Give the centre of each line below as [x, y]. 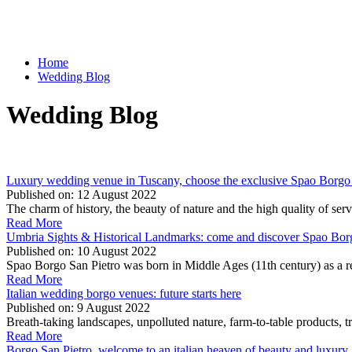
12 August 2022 [117, 194]
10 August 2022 [117, 251]
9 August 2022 [114, 307]
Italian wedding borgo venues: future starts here [124, 293]
